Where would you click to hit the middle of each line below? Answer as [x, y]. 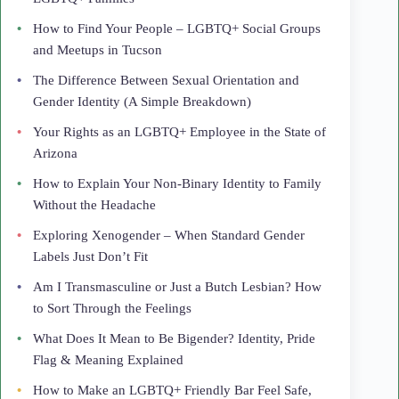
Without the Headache [94, 205]
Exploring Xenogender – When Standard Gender [169, 236]
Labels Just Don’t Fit [90, 257]
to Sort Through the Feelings [112, 309]
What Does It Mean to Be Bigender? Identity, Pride [174, 339]
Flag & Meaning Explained [108, 360]
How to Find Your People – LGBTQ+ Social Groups [177, 29]
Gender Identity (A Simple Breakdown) [142, 102]
